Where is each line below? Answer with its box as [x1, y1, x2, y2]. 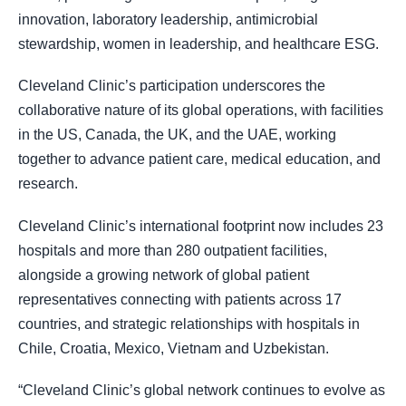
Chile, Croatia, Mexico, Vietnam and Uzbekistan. [18, 340, 329, 356]
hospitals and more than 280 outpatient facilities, [18, 242, 327, 258]
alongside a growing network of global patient [18, 266, 309, 283]
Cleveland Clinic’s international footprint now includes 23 [18, 217, 383, 234]
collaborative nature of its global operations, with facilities [18, 102, 383, 119]
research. [18, 176, 78, 192]
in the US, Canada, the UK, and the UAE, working [18, 127, 336, 143]
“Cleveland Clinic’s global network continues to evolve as [18, 382, 385, 398]
